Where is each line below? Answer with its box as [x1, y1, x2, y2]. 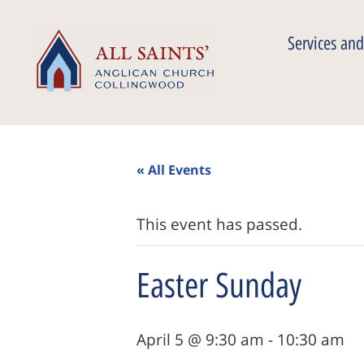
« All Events [136, 161, 211, 179]
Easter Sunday [136, 265, 301, 306]
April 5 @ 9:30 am [136, 329, 264, 350]
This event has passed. [136, 214, 302, 235]
